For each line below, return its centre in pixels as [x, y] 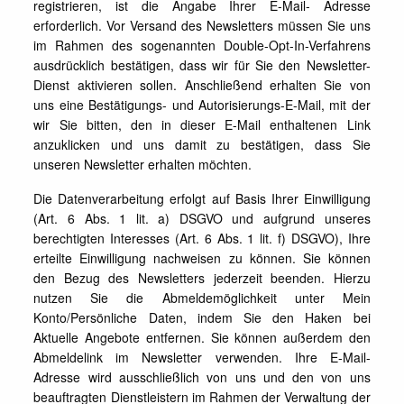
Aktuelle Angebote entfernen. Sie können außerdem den [202, 337]
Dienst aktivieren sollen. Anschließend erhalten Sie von [202, 85]
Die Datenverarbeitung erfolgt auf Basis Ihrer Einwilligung [202, 198]
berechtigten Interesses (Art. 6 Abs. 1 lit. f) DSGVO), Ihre [202, 238]
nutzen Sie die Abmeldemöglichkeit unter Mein [202, 298]
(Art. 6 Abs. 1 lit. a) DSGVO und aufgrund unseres [202, 218]
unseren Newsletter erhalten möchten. [143, 164]
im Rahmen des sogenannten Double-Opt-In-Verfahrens [202, 45]
